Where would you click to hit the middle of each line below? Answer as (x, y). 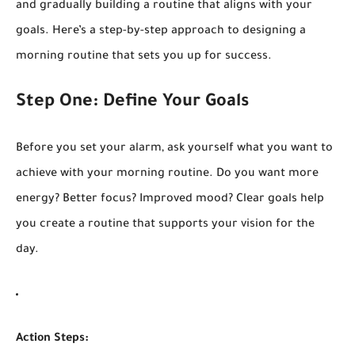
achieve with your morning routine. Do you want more (167, 174)
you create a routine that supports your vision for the (165, 225)
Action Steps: (52, 339)
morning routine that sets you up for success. (144, 57)
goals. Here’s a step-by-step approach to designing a (161, 31)
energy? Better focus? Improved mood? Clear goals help (170, 199)
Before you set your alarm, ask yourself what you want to (174, 149)
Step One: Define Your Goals (132, 103)
